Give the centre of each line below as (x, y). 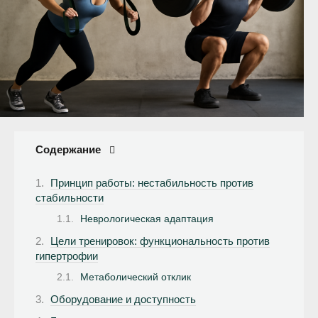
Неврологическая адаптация (147, 219)
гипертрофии (67, 256)
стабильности (70, 197)
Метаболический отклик (136, 278)
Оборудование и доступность (123, 299)
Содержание (68, 150)
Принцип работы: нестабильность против (152, 182)
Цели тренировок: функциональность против (160, 241)
